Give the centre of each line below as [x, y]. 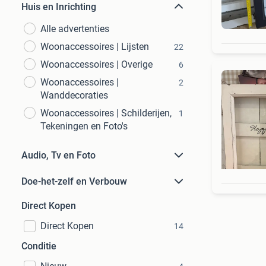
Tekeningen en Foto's [84, 126]
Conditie [39, 246]
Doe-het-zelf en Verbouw [74, 181]
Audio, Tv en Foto [58, 155]
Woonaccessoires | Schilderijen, [106, 113]
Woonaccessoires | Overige [96, 64]
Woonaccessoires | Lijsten [95, 47]
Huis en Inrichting [59, 7]
